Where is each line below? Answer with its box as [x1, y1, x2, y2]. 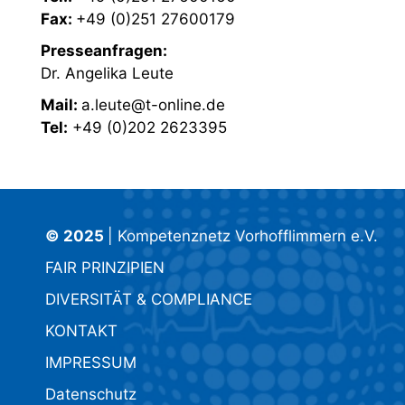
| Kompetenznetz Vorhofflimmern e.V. [108, 227, 378, 246]
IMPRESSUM [45, 353, 137, 372]
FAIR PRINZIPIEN [45, 259, 165, 278]
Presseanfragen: [41, 42, 167, 61]
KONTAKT [45, 322, 118, 341]
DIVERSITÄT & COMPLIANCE [45, 290, 252, 309]
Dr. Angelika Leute [41, 64, 174, 83]
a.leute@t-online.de [81, 96, 225, 115]
